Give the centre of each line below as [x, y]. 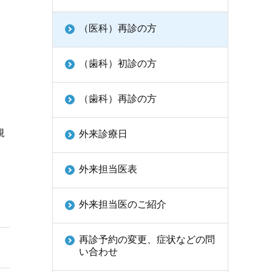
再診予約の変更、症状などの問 [147, 240]
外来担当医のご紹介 [123, 204]
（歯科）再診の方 [118, 99]
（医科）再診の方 [118, 28]
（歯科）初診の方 [118, 63]
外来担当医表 [108, 169]
